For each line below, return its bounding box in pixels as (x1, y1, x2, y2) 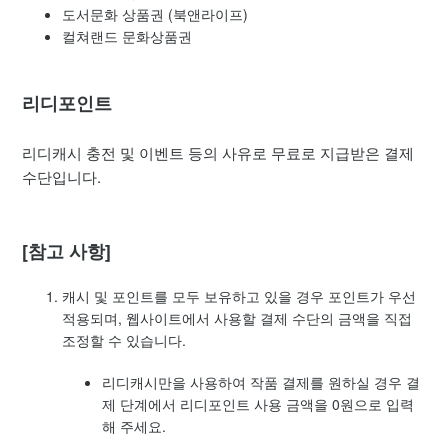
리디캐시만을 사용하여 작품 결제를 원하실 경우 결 (102, 372, 421, 392)
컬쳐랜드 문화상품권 (62, 26, 193, 46)
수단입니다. (22, 166, 106, 187)
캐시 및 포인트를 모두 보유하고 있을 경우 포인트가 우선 (62, 286, 417, 306)
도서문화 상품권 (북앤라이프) (62, 4, 249, 24)
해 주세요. (102, 416, 167, 436)
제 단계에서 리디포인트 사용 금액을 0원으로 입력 (102, 394, 415, 414)
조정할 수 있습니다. (62, 330, 187, 350)
